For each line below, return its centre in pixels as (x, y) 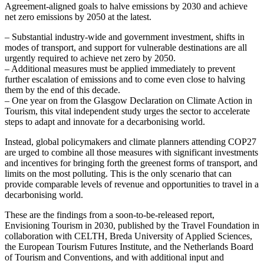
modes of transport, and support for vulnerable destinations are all (126, 47)
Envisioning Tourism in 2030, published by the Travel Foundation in (132, 225)
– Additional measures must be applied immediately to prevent (120, 68)
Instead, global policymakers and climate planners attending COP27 (131, 141)
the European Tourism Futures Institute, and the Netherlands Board (129, 246)
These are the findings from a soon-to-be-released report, (110, 214)
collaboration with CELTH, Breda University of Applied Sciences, (128, 236)
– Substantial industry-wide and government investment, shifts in (125, 37)
